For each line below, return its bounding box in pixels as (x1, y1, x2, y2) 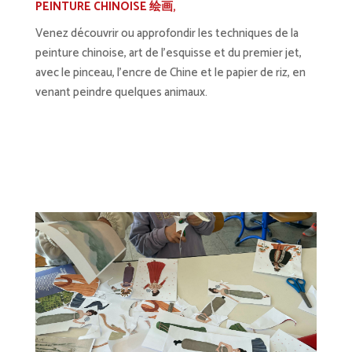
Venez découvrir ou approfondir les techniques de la (35, 23, 299, 43)
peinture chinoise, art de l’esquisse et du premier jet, (35, 42, 302, 63)
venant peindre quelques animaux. (35, 82, 212, 102)
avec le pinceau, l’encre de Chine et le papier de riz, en (35, 62, 306, 82)
